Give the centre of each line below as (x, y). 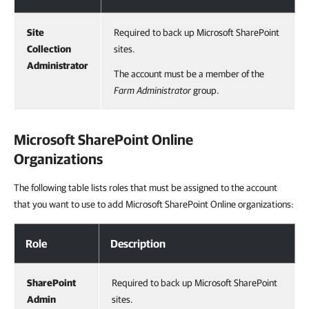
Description (138, 243)
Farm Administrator (152, 90)
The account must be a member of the (189, 74)
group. (205, 90)
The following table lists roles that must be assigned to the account (146, 188)
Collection (49, 49)
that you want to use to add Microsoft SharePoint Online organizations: (154, 204)
